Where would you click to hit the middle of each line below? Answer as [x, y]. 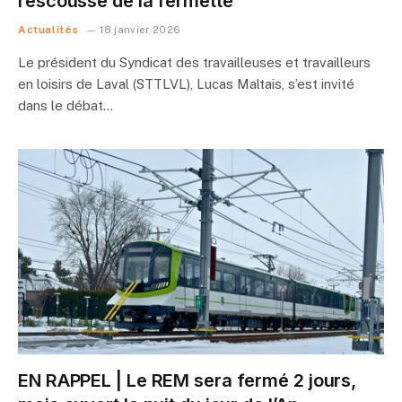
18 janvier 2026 [140, 29]
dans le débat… [66, 105]
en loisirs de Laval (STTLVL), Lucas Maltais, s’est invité [186, 83]
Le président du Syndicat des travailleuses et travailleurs [194, 62]
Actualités [48, 29]
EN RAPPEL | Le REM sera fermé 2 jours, [188, 380]
